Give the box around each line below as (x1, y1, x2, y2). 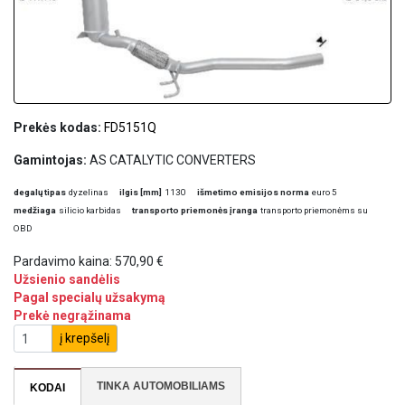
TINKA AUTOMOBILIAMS (97, 380, 225, 393)
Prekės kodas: (14, 120, 101, 136)
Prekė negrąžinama (14, 308, 131, 324)
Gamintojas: (14, 153, 87, 168)
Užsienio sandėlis (14, 272, 120, 287)
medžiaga (14, 205, 56, 216)
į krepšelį (60, 331, 109, 346)
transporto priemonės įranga (132, 205, 258, 216)
